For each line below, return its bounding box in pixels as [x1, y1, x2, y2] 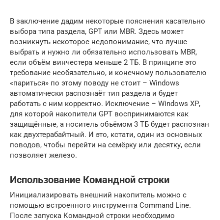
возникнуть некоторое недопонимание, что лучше [10, 37, 187, 46]
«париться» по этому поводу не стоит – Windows [10, 79, 179, 87]
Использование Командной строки [10, 174, 169, 186]
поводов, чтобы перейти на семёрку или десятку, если [10, 140, 201, 149]
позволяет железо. [10, 151, 77, 160]
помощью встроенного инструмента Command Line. [10, 201, 191, 210]
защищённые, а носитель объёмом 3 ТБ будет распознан [10, 120, 209, 129]
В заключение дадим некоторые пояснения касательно [10, 17, 205, 26]
